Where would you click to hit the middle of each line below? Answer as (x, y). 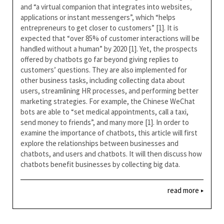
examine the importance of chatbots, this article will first (109, 133)
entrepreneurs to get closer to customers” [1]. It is (99, 28)
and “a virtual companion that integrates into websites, (106, 7)
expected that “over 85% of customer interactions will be (110, 38)
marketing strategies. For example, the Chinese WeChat (108, 101)
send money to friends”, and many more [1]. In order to (105, 122)
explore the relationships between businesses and (99, 143)
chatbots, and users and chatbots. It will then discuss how (111, 154)
